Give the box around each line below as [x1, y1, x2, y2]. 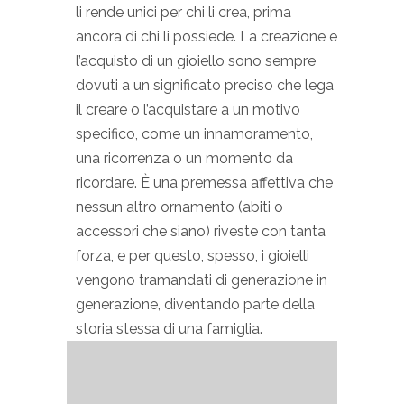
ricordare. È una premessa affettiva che [76, 173, 333, 191]
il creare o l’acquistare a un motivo [76, 100, 300, 118]
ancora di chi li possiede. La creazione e [76, 27, 337, 45]
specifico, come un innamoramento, [76, 124, 313, 142]
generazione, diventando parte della [76, 295, 315, 313]
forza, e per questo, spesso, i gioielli [76, 246, 309, 264]
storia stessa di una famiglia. [76, 319, 262, 337]
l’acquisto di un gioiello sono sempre [76, 51, 316, 69]
